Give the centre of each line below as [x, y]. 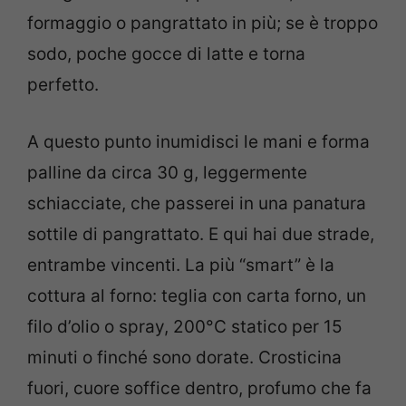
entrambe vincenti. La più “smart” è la [181, 265]
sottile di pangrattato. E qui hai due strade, [201, 234]
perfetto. [63, 85]
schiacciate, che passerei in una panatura [197, 203]
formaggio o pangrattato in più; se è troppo [203, 24]
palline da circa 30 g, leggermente [167, 172]
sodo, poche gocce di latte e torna [166, 54]
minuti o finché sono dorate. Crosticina [184, 357]
